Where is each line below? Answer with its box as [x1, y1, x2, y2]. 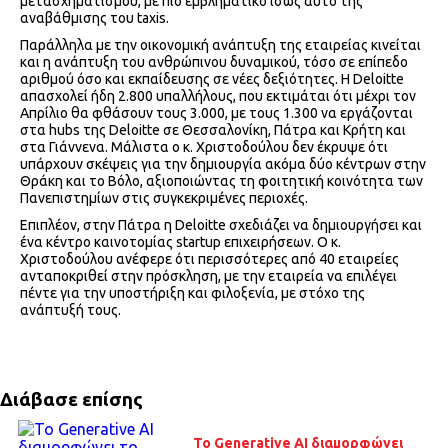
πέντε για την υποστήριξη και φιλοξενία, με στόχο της [20, 285, 365, 302]
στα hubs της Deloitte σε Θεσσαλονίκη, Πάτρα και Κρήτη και [20, 122, 406, 139]
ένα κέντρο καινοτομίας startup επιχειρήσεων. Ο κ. [20, 234, 341, 251]
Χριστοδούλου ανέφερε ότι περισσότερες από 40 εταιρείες [20, 251, 399, 268]
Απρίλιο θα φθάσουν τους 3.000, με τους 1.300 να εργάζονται [20, 105, 413, 122]
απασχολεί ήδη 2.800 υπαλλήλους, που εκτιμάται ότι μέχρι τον [20, 88, 416, 105]
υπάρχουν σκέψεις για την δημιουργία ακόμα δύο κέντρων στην [20, 156, 426, 173]
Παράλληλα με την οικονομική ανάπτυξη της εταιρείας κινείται [20, 37, 421, 54]
